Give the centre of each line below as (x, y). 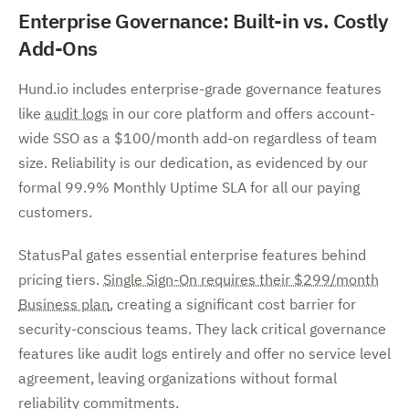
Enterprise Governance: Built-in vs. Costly (204, 21)
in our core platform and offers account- (242, 113)
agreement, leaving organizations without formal (178, 378)
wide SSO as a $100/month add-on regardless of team (198, 138)
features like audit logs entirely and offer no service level (204, 353)
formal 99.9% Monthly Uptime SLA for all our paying (189, 187)
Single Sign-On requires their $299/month (241, 279)
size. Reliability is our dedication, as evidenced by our (193, 163)
